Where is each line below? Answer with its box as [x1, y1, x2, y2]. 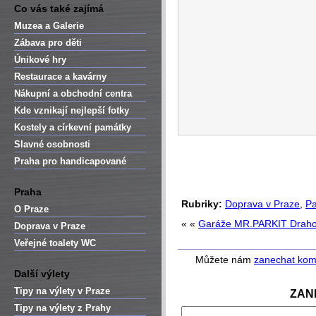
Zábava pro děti [14, 37, 82, 48]
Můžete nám [195, 254, 254, 265]
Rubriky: [181, 198, 222, 209]
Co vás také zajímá [14, 3, 104, 14]
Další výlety [14, 268, 70, 279]
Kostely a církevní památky [14, 122, 131, 133]
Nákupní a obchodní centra [14, 88, 132, 99]
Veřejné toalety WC [14, 238, 96, 248]
